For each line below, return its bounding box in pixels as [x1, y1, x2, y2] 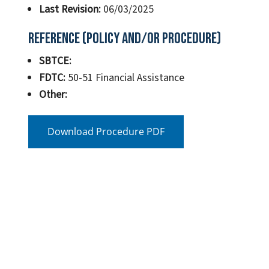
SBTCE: [38, 53, 71, 69]
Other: [38, 87, 67, 103]
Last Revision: [38, 2, 101, 17]
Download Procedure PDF [47, 125, 165, 139]
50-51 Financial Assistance [65, 70, 184, 86]
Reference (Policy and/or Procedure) [28, 29, 222, 49]
